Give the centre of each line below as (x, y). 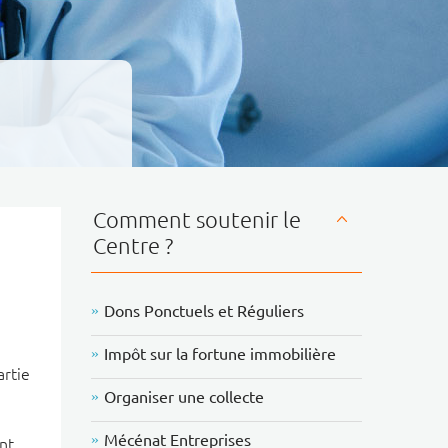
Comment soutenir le (197, 219)
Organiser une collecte (184, 397)
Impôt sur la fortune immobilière (220, 354)
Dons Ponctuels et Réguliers (204, 311)
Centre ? (133, 245)
